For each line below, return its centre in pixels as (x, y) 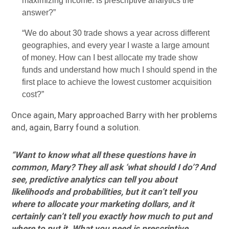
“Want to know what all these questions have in (104, 155)
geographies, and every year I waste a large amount (116, 45)
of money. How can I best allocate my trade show (110, 58)
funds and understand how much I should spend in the (120, 70)
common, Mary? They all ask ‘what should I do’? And (114, 167)
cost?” (33, 95)
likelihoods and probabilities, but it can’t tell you (105, 192)
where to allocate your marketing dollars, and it (103, 204)
